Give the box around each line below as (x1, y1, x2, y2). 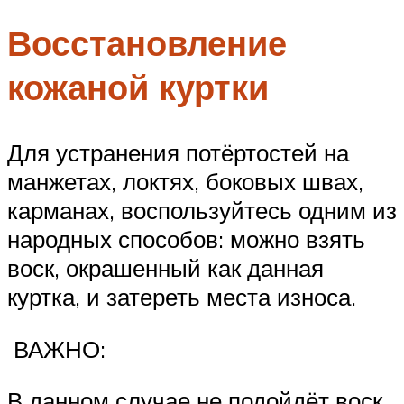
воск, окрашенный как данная (7, 253, 324, 283)
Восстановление (7, 21, 287, 66)
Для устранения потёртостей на (7, 138, 349, 168)
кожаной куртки (7, 65, 269, 110)
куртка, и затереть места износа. (7, 282, 356, 312)
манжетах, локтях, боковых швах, (7, 167, 363, 197)
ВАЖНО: (7, 334, 106, 363)
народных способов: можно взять (7, 225, 365, 254)
